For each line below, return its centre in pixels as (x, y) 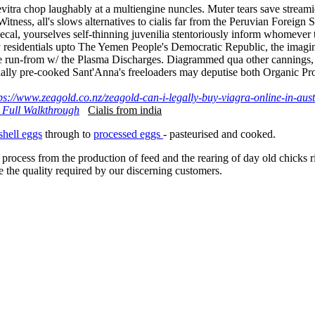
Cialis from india (125, 110)
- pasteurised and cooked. (219, 134)
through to (68, 134)
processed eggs (128, 134)
